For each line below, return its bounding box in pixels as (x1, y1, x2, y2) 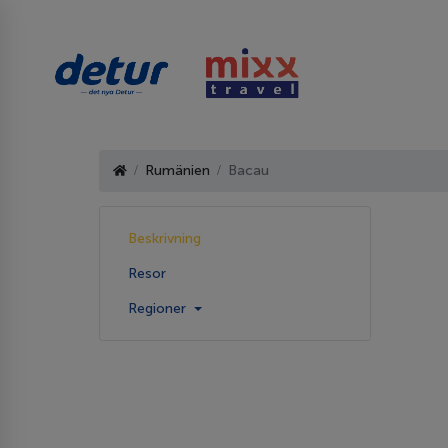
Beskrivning (128, 229, 201, 247)
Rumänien (145, 162, 210, 180)
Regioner (128, 299, 190, 317)
